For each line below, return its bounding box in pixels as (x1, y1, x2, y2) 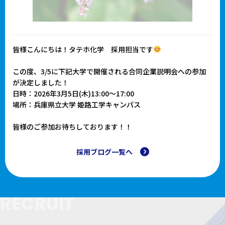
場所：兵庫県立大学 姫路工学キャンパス (13, 99, 141, 109)
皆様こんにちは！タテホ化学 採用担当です (13, 44, 153, 54)
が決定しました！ (13, 77, 69, 87)
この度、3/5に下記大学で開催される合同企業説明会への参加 (13, 66, 206, 76)
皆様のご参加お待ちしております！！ (13, 121, 132, 132)
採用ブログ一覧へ (76, 146, 133, 157)
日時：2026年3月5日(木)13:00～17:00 (13, 88, 134, 98)
